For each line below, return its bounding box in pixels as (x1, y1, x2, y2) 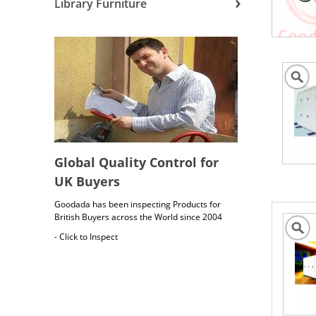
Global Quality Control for (54, 154, 219, 171)
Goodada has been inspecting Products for (54, 198, 221, 210)
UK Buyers (54, 173, 120, 190)
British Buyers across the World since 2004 (54, 211, 222, 223)
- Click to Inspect (54, 231, 118, 243)
